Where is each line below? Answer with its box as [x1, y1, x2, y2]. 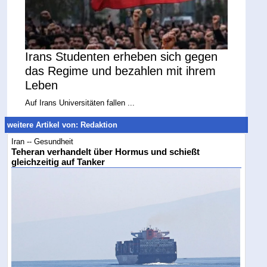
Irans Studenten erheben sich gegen [25, 50, 218, 64]
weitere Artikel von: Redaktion [7, 120, 118, 129]
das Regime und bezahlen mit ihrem [25, 64, 216, 78]
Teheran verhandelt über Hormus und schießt [11, 147, 200, 157]
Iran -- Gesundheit [11, 136, 74, 146]
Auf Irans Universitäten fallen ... [25, 98, 135, 108]
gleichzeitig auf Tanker [11, 157, 105, 167]
